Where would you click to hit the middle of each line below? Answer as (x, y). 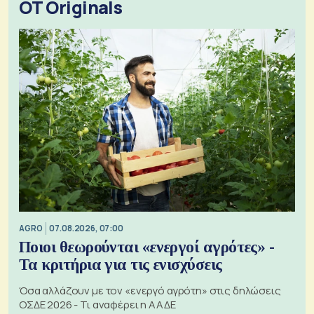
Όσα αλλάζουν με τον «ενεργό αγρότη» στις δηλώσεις (150, 290)
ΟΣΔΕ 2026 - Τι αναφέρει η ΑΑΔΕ (97, 304)
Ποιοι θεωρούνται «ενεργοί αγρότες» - (147, 247)
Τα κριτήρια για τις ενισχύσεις (121, 264)
